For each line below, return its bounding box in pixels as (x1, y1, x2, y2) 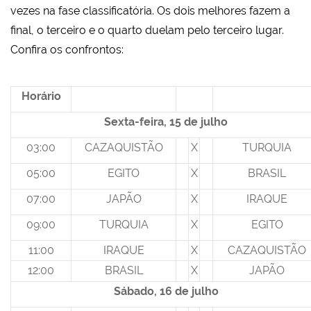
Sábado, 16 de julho (113, 285, 219, 299)
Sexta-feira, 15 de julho (104, 115, 228, 129)
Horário (21, 90, 61, 103)
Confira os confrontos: (10, 43, 124, 57)
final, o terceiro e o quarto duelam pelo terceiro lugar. (10, 24, 284, 37)
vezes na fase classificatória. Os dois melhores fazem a (10, 4, 290, 18)
